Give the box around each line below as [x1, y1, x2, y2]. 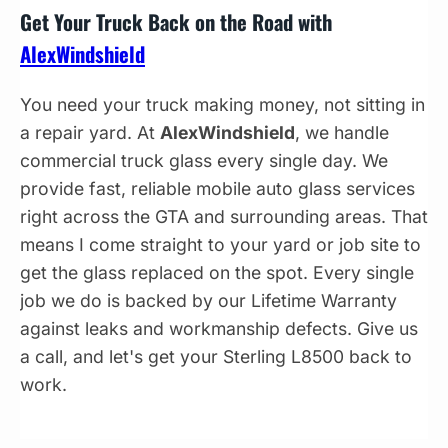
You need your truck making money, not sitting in [20, 93, 425, 115]
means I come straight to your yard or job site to [20, 233, 421, 255]
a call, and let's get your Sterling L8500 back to [20, 345, 412, 367]
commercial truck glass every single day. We [20, 149, 388, 171]
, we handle [295, 121, 389, 143]
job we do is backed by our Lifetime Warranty [20, 289, 397, 311]
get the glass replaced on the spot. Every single [20, 261, 414, 283]
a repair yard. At [20, 121, 160, 143]
